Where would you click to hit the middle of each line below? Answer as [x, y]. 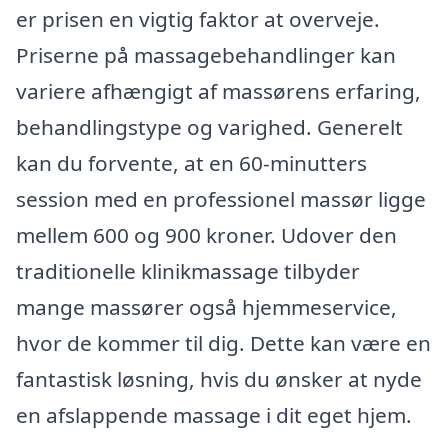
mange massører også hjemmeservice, [206, 307]
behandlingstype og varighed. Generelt [209, 127]
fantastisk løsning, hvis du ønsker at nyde [219, 379]
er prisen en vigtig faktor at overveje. [198, 19]
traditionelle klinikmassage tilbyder [188, 271]
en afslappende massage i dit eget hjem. [214, 415]
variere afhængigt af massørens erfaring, [218, 91]
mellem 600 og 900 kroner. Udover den [206, 235]
